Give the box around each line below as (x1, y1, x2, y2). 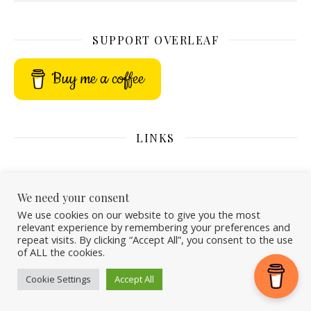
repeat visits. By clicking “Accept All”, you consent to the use (17, 233, 293, 246)
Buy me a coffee (51, 67, 145, 90)
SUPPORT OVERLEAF (92, 32, 219, 47)
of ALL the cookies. (17, 245, 105, 259)
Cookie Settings (26, 273, 91, 285)
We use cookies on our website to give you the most (17, 208, 260, 221)
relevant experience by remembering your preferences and (17, 220, 290, 234)
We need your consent (17, 190, 129, 205)
